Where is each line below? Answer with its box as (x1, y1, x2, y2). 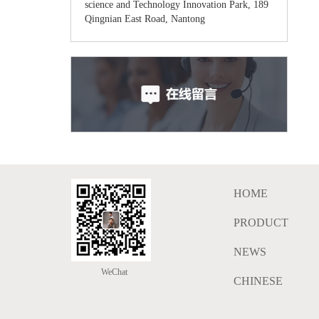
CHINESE (233, 275, 283, 288)
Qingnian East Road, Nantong (85, 14, 206, 25)
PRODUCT (233, 216, 288, 229)
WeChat (94, 267, 127, 278)
